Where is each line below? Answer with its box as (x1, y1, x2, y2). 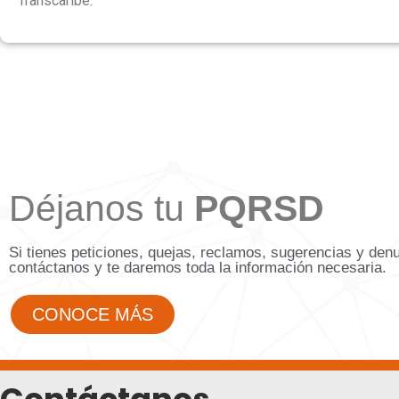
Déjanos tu (9, 187, 194, 229)
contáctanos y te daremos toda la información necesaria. (9, 258, 387, 276)
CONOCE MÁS (32, 304, 153, 324)
